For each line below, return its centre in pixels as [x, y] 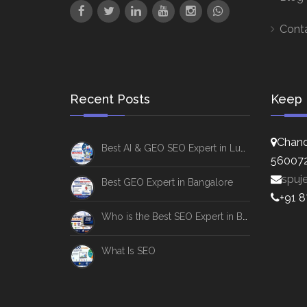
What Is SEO [128, 251]
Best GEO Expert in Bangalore [167, 182]
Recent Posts [110, 99]
